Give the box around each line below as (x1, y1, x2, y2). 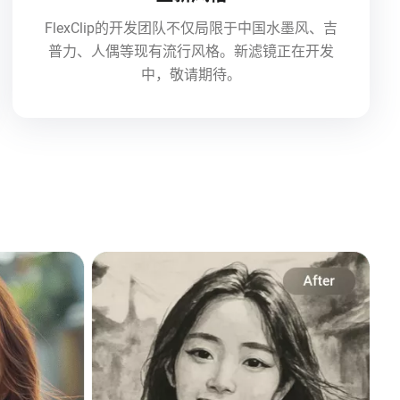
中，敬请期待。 (141, 65, 241, 83)
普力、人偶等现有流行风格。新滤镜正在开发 (48, 42, 334, 60)
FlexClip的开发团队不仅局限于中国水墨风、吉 (45, 19, 337, 37)
